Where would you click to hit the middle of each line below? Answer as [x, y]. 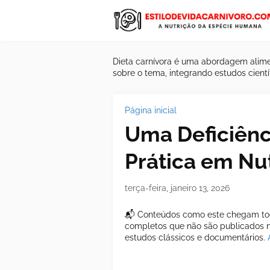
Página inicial [151, 110]
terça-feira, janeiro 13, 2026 [177, 188]
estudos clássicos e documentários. [196, 237]
